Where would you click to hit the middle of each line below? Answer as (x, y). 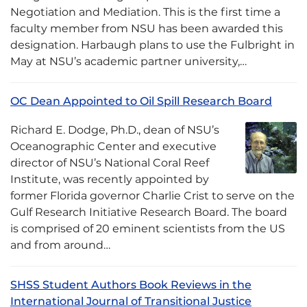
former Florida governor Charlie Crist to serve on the (152, 196)
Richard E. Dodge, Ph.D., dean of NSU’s (115, 130)
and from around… (60, 245)
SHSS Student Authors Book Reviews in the (131, 285)
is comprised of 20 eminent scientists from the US (148, 229)
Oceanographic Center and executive (113, 146)
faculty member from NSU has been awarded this (147, 28)
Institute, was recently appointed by (110, 179)
